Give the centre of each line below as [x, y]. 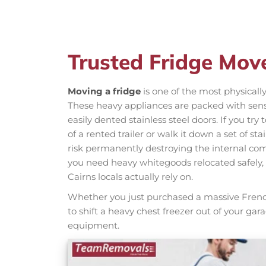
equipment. [94, 226]
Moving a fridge [104, 91]
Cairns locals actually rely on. [130, 177]
